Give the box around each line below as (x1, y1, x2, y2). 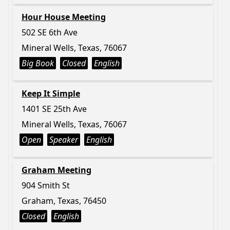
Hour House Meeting (22, 11, 106, 23)
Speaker (49, 134, 78, 145)
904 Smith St (22, 180, 70, 191)
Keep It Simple (22, 88, 80, 99)
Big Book (22, 57, 54, 69)
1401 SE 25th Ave (22, 103, 87, 114)
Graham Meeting (22, 164, 91, 176)
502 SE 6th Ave (22, 27, 78, 38)
